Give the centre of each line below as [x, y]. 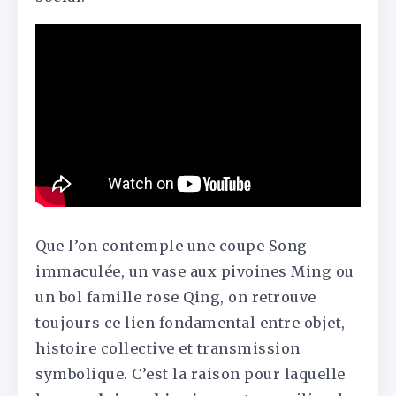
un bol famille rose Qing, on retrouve [176, 297]
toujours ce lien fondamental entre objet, [190, 322]
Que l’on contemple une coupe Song [171, 245]
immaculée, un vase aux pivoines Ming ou [195, 271]
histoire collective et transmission [168, 348]
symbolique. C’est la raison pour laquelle [190, 373]
